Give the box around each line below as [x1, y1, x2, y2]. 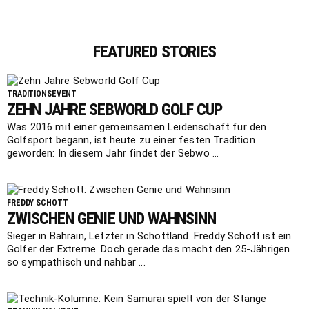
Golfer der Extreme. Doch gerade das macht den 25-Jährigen [7, 243, 290, 256]
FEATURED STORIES [93, 42, 216, 62]
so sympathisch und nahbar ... [7, 256, 146, 269]
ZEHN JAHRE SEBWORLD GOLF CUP [7, 100, 223, 120]
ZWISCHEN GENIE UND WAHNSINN [7, 209, 217, 229]
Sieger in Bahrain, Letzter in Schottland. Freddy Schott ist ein [7, 230, 292, 243]
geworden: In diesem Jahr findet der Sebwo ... [7, 147, 219, 160]
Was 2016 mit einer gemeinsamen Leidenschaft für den [7, 121, 267, 134]
